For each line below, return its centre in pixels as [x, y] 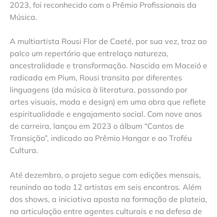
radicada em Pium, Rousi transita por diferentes [96, 78]
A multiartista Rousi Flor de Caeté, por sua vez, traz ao [108, 41]
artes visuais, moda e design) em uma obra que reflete [108, 102]
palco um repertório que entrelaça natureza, [89, 54]
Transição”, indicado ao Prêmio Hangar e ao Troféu [101, 138]
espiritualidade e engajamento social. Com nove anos [106, 114]
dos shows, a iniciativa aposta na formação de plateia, [108, 199]
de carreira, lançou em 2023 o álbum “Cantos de [97, 126]
